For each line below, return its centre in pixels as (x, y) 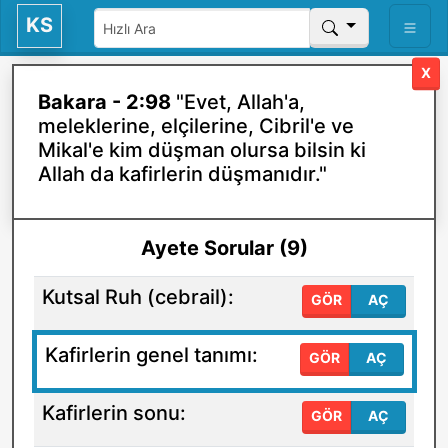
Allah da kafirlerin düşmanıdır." (182, 174)
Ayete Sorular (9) (224, 248)
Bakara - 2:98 (107, 102)
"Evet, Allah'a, (240, 102)
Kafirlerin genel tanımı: (151, 355)
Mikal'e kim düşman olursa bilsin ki (202, 150)
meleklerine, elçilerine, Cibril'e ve (196, 126)
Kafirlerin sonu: (114, 413)
